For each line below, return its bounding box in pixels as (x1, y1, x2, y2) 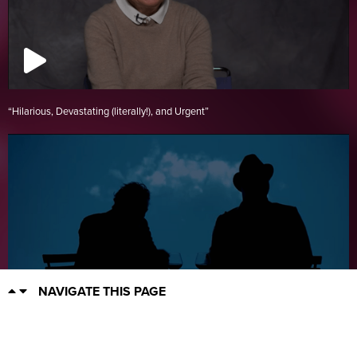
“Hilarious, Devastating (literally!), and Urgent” (8, 104, 209, 118)
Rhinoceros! (8, 331, 74, 347)
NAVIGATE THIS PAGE (38, 284, 166, 300)
